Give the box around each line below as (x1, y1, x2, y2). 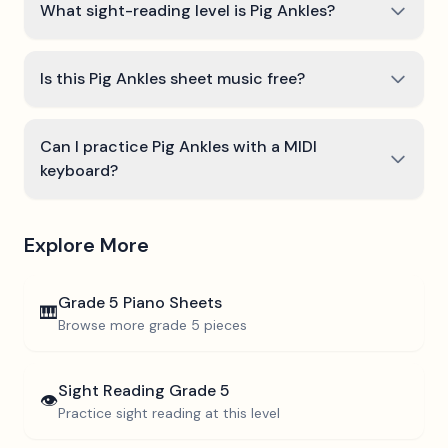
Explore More (24, 232, 149, 258)
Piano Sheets (119, 292, 222, 313)
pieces (200, 316, 247, 334)
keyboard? (40, 160, 118, 181)
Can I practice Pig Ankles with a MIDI (40, 136, 317, 157)
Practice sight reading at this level (58, 404, 280, 422)
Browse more (58, 316, 149, 334)
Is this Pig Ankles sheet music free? (40, 68, 305, 89)
